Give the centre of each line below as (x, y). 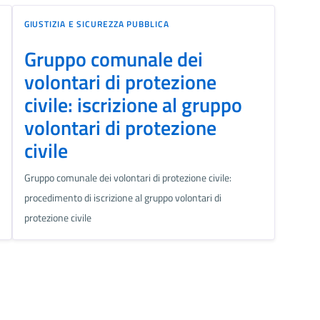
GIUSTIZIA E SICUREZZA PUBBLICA (96, 24)
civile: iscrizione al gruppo (133, 105)
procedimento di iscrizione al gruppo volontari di (122, 198)
